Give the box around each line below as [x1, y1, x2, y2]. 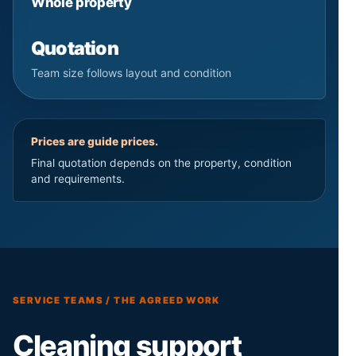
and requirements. [31, 172, 125, 185]
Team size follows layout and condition [31, 65, 231, 79]
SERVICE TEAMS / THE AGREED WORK [13, 294, 220, 306]
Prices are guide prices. [31, 134, 158, 148]
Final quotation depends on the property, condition [31, 156, 292, 169]
